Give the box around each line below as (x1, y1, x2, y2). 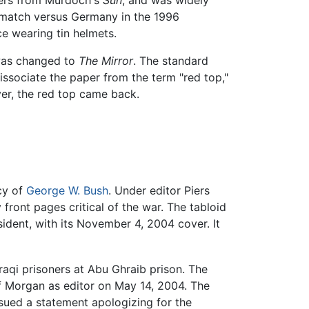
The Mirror (79, 54, 133, 68)
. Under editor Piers (108, 183, 210, 197)
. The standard (133, 54, 208, 68)
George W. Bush (26, 183, 108, 197)
